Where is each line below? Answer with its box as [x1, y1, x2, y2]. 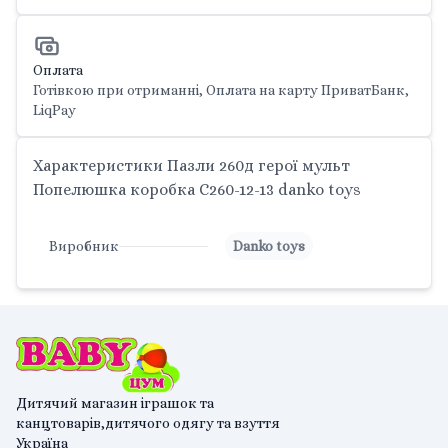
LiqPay [33, 102, 76, 118]
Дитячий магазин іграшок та [16, 395, 214, 411]
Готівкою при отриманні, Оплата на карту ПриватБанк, [33, 82, 409, 98]
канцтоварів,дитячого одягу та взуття [16, 415, 280, 431]
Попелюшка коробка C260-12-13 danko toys [33, 180, 361, 199]
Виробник [49, 238, 119, 254]
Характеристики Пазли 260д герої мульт [33, 156, 350, 175]
